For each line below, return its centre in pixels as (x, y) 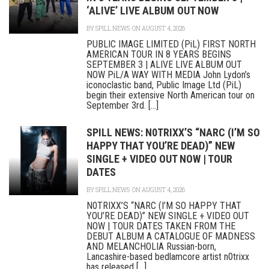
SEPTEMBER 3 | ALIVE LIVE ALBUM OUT (164, 65)
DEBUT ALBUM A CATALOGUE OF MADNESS (171, 236)
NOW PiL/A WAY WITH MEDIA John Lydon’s (168, 75)
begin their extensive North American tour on (171, 95)
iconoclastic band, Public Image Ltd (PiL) (164, 85)
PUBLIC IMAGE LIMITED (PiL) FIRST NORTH (171, 44)
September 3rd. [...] (122, 105)
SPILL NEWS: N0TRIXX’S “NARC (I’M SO (173, 132)
